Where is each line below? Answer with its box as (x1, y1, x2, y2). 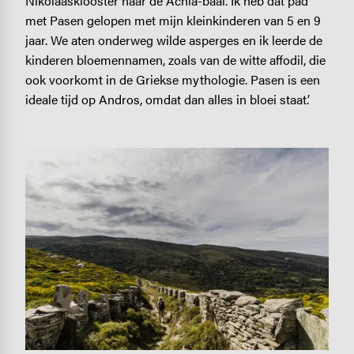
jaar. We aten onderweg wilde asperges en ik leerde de (24, 30, 322, 49)
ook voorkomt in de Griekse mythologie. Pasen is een (24, 70, 320, 88)
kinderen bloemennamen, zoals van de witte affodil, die (24, 50, 326, 69)
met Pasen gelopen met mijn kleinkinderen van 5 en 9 (24, 10, 321, 29)
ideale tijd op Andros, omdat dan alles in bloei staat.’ (24, 89, 310, 108)
